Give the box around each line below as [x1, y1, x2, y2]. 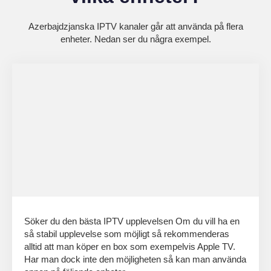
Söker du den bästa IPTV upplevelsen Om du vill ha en [24, 215, 240, 226]
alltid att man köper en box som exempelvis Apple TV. [24, 241, 235, 252]
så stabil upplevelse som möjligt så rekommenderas [24, 228, 229, 239]
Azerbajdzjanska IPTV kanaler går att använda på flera [28, 21, 243, 31]
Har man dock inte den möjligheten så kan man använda [24, 253, 246, 264]
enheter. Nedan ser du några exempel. [60, 33, 211, 44]
